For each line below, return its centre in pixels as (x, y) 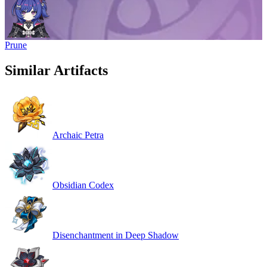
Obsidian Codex (83, 185)
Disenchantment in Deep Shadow (116, 235)
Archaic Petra (78, 135)
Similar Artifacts (56, 70)
